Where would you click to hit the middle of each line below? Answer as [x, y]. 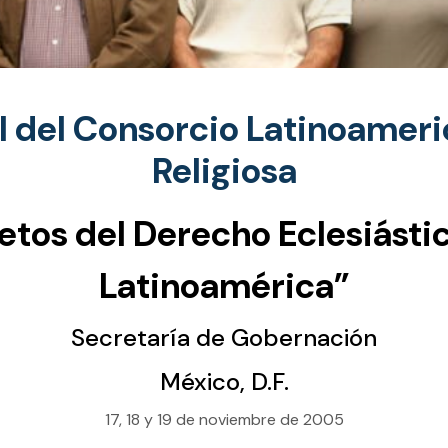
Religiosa [224, 171]
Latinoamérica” [224, 286]
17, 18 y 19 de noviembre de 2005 [224, 420]
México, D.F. [224, 382]
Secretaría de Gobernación [224, 338]
